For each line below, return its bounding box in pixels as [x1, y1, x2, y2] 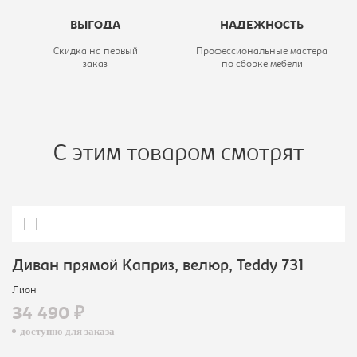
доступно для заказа [20, 325, 115, 338]
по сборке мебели [221, 59, 303, 70]
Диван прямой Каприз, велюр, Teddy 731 [12, 258, 304, 275]
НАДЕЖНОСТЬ [220, 20, 304, 33]
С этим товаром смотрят [53, 143, 304, 167]
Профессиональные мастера [196, 46, 328, 57]
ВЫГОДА [70, 20, 120, 33]
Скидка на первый [53, 46, 138, 57]
